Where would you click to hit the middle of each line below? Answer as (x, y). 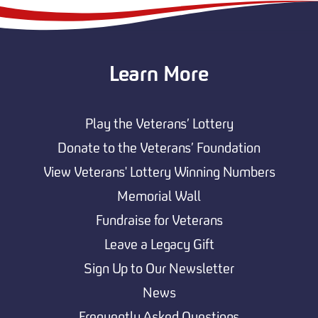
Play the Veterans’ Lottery (159, 123)
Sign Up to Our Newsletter (159, 268)
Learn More (159, 73)
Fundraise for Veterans (159, 220)
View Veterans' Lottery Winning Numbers (159, 171)
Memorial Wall (159, 196)
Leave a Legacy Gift (159, 244)
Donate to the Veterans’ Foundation (159, 147)
